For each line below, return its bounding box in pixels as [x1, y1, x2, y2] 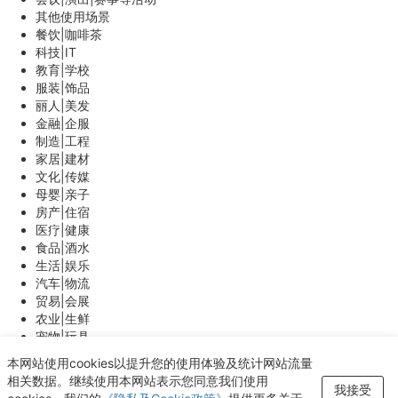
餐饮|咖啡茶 [36, 27, 102, 43]
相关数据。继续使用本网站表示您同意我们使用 [7, 373, 268, 388]
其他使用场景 [36, 9, 110, 25]
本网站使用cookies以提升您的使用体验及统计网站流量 [7, 355, 313, 370]
